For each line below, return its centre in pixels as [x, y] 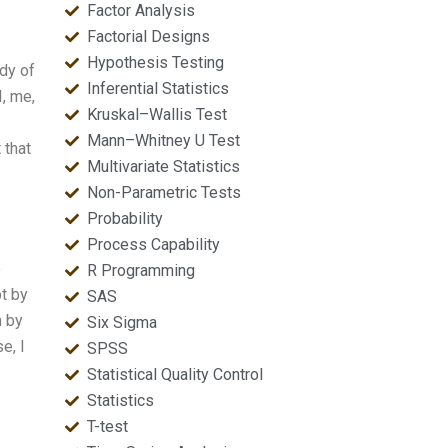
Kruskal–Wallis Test [157, 114]
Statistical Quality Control [175, 374]
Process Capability [154, 244]
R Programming [141, 270]
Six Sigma [122, 322]
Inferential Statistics [158, 88]
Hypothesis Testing [156, 62]
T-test [108, 426]
